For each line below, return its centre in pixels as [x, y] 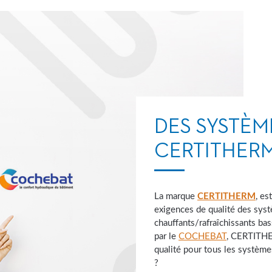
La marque [176, 197]
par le [166, 237]
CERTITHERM [226, 197]
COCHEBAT [202, 237]
